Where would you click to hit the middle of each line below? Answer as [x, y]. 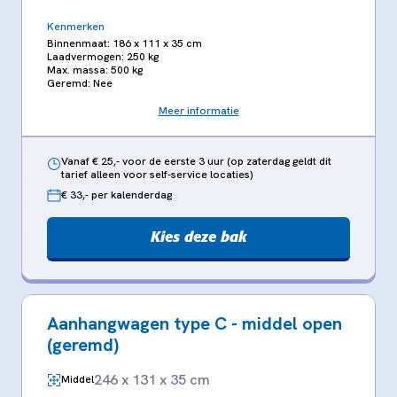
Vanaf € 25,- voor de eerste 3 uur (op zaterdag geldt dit [196, 161]
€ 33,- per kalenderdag [117, 195]
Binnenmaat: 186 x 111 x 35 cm [125, 43]
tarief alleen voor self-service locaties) [157, 174]
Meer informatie [198, 110]
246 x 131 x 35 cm [152, 379]
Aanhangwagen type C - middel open [195, 323]
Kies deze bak [198, 236]
